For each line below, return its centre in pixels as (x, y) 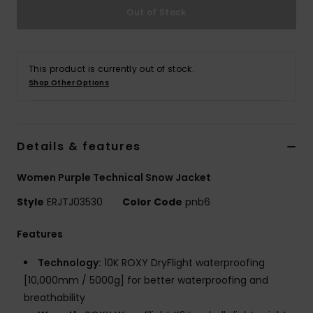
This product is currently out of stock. (112, 69)
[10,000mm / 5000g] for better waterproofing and (146, 281)
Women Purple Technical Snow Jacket (114, 178)
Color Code (152, 202)
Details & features (79, 147)
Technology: (70, 263)
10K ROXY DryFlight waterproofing (183, 263)
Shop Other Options (69, 83)
